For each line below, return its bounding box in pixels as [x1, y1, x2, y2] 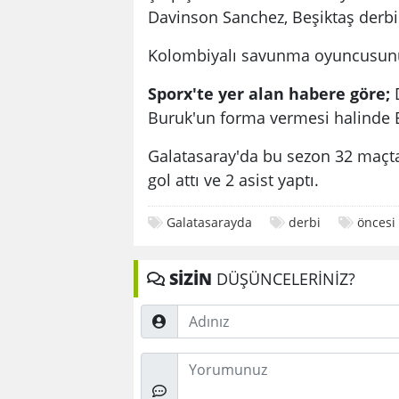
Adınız [140, 305, 180, 325]
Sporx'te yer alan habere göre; [148, 82, 390, 105]
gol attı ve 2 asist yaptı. [148, 168, 319, 191]
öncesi [357, 214, 395, 232]
